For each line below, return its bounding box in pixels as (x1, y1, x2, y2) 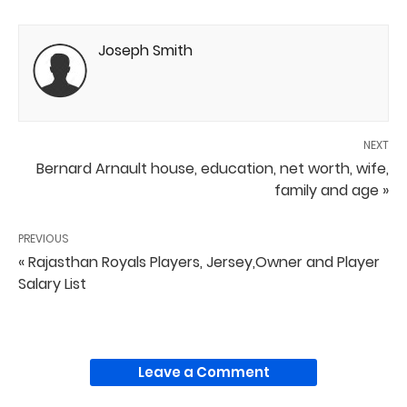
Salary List (18, 273, 86, 294)
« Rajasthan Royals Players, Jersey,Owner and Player (18, 251, 380, 273)
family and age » (274, 179, 389, 201)
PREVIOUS (18, 230, 69, 246)
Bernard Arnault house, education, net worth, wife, (36, 157, 389, 179)
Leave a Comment (137, 362, 270, 382)
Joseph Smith (98, 39, 193, 61)
